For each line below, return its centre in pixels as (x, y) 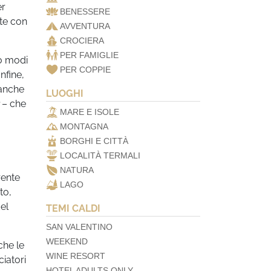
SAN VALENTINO (79, 227)
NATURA (77, 170)
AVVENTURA (85, 26)
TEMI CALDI (73, 208)
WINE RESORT (76, 256)
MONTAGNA (84, 126)
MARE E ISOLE (90, 112)
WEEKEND (67, 241)
